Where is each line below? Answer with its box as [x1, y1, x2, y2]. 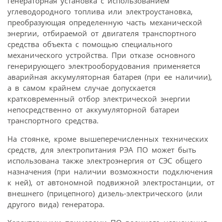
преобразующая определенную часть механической [7, 17, 202, 27]
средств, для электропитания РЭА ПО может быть [7, 145, 196, 155]
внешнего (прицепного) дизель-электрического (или [7, 188, 203, 198]
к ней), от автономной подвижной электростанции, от [7, 177, 215, 187]
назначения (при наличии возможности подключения [7, 166, 213, 176]
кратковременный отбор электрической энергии [7, 94, 190, 104]
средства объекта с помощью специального [7, 39, 172, 49]
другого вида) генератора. [7, 199, 105, 209]
